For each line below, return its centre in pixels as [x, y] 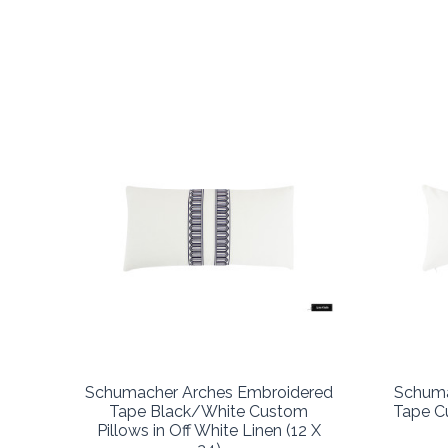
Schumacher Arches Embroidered [208, 392]
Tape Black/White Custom [208, 411]
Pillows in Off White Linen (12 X [208, 430]
